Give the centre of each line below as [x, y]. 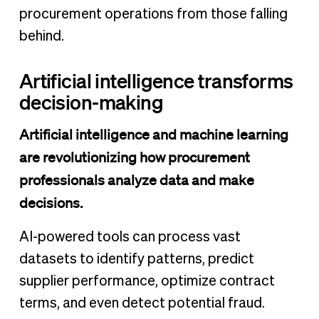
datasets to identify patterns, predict [136, 260]
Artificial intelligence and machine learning [153, 135]
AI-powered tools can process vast [130, 237]
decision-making [91, 102]
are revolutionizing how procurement [134, 158]
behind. [41, 36]
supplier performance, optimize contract [147, 282]
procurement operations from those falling [153, 14]
